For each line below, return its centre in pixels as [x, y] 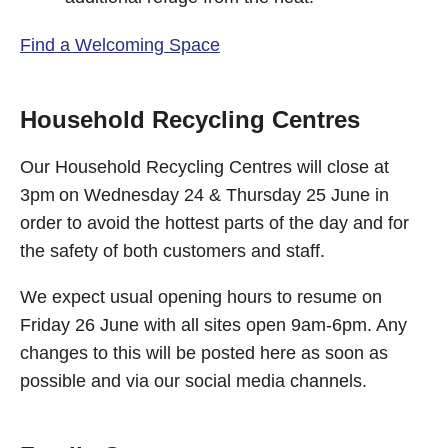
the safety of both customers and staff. [172, 251]
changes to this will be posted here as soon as [204, 353]
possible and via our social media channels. [193, 381]
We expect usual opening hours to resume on [201, 297]
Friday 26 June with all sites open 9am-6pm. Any [213, 325]
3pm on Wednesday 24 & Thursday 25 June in [204, 195]
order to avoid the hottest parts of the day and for [214, 223]
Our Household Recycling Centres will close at [204, 167]
